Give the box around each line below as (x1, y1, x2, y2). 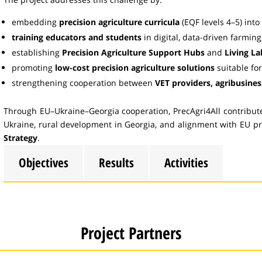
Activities (164, 154, 208, 171)
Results (99, 154, 134, 171)
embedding (12, 16, 59, 27)
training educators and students (12, 31, 142, 43)
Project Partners (81, 221, 181, 244)
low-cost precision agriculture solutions (55, 61, 215, 73)
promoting (12, 61, 55, 73)
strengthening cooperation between (12, 77, 155, 88)
